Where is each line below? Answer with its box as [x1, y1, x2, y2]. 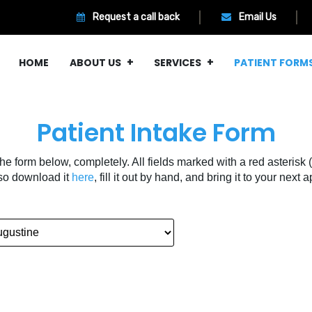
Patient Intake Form [36, 116, 276, 150]
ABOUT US [70, 56, 121, 70]
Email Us [237, 11, 276, 23]
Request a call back [91, 11, 180, 23]
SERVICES [154, 56, 201, 70]
